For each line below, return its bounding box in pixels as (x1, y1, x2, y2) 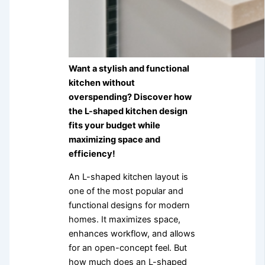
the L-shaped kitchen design (68, 106, 188, 117)
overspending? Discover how (68, 92, 192, 103)
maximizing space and (68, 134, 160, 146)
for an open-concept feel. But (68, 243, 187, 253)
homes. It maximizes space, (68, 214, 180, 225)
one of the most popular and (68, 186, 183, 196)
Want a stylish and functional (68, 63, 189, 75)
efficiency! (68, 148, 115, 160)
